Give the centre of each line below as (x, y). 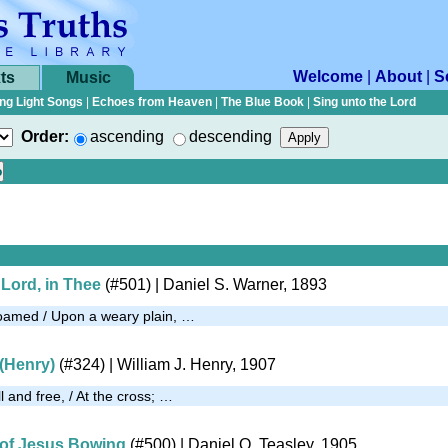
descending (230, 136)
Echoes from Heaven (152, 102)
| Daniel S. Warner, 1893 (239, 284)
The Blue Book (262, 102)
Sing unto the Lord (364, 102)
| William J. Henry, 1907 (190, 364)
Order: (45, 136)
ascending (127, 136)
